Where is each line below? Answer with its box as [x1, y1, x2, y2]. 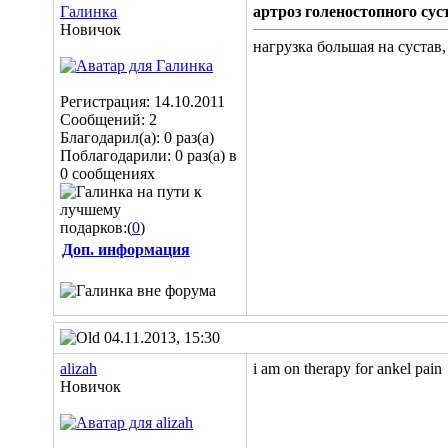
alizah [60, 360, 97, 377]
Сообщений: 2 [60, 111, 157, 128]
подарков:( [60, 219, 132, 236]
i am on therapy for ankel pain [253, 360, 442, 377]
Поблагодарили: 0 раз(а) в [60, 147, 237, 164]
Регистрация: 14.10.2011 [60, 93, 225, 110]
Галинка [60, 3, 117, 20]
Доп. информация [62, 241, 190, 258]
